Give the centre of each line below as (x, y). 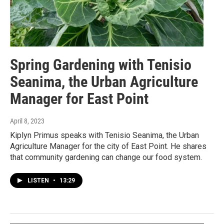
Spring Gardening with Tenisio (101, 65)
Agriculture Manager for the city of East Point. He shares (108, 146)
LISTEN (39, 181)
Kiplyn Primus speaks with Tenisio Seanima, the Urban (104, 135)
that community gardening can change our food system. (106, 157)
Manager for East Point (79, 99)
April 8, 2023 (27, 121)
